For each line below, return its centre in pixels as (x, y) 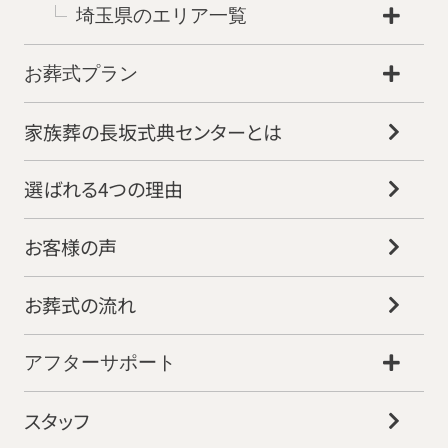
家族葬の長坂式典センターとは (152, 131)
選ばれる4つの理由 (103, 189)
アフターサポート (99, 362)
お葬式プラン (80, 73)
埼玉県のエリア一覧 (162, 15)
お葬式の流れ (79, 305)
